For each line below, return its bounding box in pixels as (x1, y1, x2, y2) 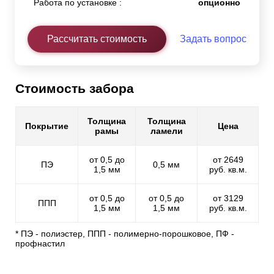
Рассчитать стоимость (47, 34, 147, 45)
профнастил (15, 239, 65, 249)
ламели (150, 126, 183, 136)
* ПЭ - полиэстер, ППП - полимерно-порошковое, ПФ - (15, 229, 234, 239)
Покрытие (25, 121, 68, 131)
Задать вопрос (180, 34, 246, 45)
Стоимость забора (15, 81, 134, 96)
